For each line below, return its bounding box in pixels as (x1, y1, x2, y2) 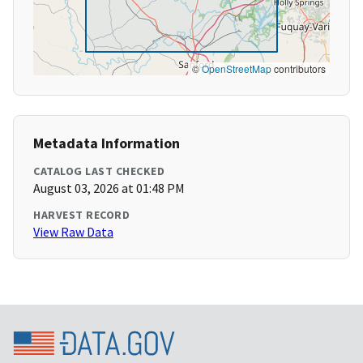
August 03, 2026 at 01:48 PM (33, 180, 185, 197)
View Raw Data (33, 224, 113, 241)
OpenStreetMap (202, 62, 271, 76)
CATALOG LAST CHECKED (33, 164, 164, 179)
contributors (271, 62, 326, 76)
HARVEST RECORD (33, 207, 130, 223)
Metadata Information (33, 134, 180, 153)
